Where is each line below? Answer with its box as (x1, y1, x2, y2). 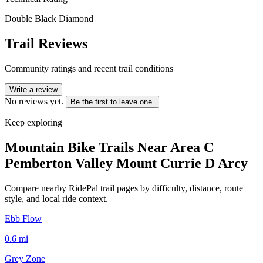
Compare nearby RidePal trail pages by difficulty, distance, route (5, 183, 243, 193)
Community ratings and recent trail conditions (5, 63, 173, 73)
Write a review (9, 85, 58, 94)
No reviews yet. (5, 96, 63, 106)
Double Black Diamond (5, 13, 93, 23)
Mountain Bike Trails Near (5, 139, 170, 155)
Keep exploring (5, 117, 62, 127)
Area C (170, 139, 214, 155)
